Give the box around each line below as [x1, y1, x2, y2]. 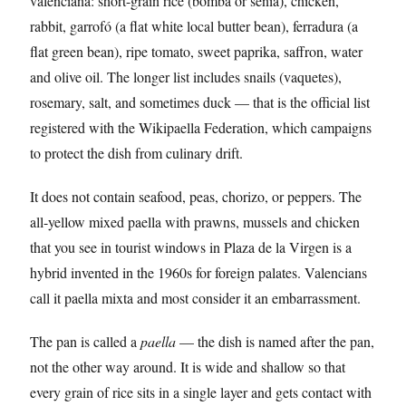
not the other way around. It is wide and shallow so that [30, 357, 345, 376]
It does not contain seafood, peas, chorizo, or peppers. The [30, 187, 362, 206]
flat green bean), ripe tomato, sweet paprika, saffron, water [30, 42, 362, 61]
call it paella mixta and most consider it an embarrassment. [30, 288, 361, 307]
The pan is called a [30, 332, 140, 351]
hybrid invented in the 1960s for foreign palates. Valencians [30, 263, 367, 282]
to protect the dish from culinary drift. [30, 143, 243, 162]
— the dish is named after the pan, [176, 332, 374, 351]
